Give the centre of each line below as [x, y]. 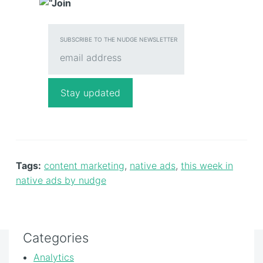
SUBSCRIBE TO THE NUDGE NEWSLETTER [119, 39]
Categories [56, 237]
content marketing [84, 165]
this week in [207, 165]
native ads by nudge [61, 180]
